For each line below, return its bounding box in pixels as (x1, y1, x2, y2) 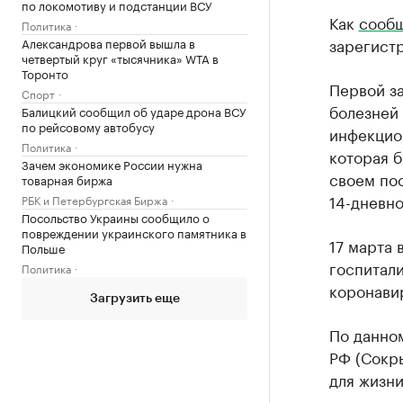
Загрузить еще (89, 292, 180, 305)
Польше (22, 238, 65, 256)
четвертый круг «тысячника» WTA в (22, 49, 219, 67)
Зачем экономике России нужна (22, 155, 202, 173)
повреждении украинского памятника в (22, 223, 246, 241)
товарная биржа (22, 170, 112, 188)
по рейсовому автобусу (22, 117, 155, 135)
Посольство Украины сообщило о (22, 208, 210, 226)
